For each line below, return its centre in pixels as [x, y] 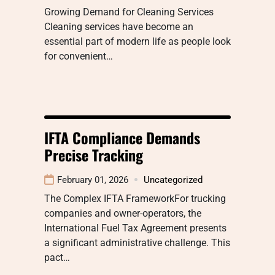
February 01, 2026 [93, 180]
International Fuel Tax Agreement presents [135, 228]
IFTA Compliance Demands [122, 137]
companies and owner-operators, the [123, 213]
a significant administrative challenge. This [137, 242]
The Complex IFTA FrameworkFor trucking [135, 198]
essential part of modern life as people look [137, 41]
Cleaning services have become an [119, 26]
